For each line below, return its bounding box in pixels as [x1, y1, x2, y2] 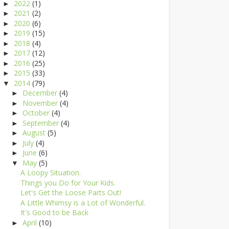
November [22, 98, 60, 108]
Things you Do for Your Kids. [20, 177, 116, 188]
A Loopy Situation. [20, 168, 81, 177]
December [22, 88, 59, 98]
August [22, 128, 48, 138]
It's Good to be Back [20, 208, 88, 217]
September [22, 118, 61, 128]
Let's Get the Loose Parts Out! [20, 188, 121, 197]
